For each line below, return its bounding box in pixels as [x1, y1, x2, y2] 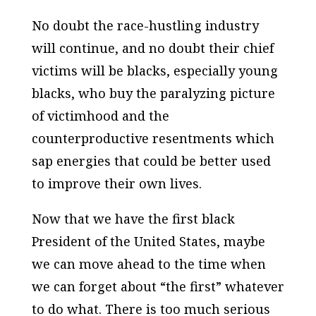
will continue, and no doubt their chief [31, 39, 274, 57]
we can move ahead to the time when [31, 255, 266, 273]
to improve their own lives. [31, 175, 202, 193]
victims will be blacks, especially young [31, 62, 278, 80]
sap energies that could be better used [31, 152, 271, 170]
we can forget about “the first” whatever [31, 278, 284, 296]
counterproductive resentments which [31, 130, 274, 147]
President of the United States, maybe [31, 233, 265, 250]
